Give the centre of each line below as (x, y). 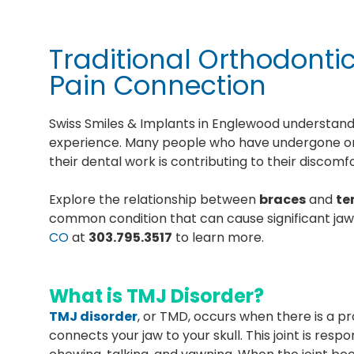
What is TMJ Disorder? (156, 296)
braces (282, 199)
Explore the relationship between (154, 199)
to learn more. (220, 237)
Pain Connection (158, 85)
